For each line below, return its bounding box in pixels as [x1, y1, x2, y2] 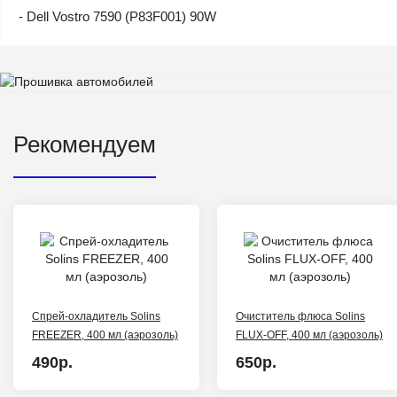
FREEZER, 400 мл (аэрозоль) [32, 328, 178, 341]
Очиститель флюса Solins [236, 309, 365, 323]
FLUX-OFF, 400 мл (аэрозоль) [236, 328, 383, 341]
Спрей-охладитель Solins [32, 309, 160, 323]
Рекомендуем [13, 130, 156, 158]
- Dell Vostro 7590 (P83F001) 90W [19, 8, 216, 24]
